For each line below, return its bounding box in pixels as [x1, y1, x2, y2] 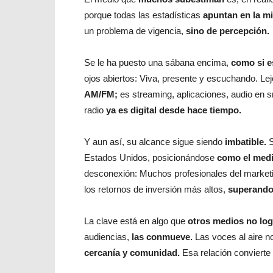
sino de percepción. [183, 26, 269, 36]
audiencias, [84, 232, 132, 242]
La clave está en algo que [84, 216, 188, 226]
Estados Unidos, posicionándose [84, 152, 217, 163]
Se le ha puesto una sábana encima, [84, 57, 231, 68]
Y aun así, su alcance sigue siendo [84, 136, 225, 147]
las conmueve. [132, 232, 193, 242]
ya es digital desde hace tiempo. [104, 105, 241, 115]
